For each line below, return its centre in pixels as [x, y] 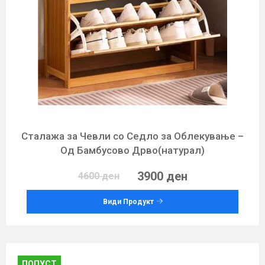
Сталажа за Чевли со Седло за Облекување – [132, 136]
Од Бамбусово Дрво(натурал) [132, 150]
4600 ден [98, 176]
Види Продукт [128, 202]
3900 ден [162, 176]
